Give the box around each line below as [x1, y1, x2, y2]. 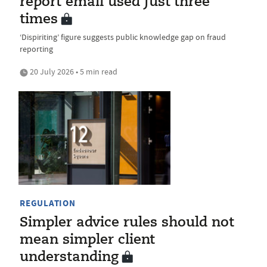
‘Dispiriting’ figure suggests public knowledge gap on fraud [20, 31, 226, 42]
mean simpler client [20, 234, 155, 247]
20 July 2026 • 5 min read [28, 66, 117, 77]
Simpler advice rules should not [20, 216, 234, 230]
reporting [20, 43, 53, 54]
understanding [20, 251, 119, 265]
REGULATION [20, 197, 76, 210]
